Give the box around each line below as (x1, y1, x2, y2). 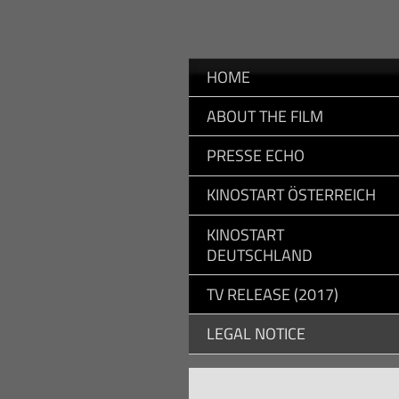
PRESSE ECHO (207, 143, 305, 168)
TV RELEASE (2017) (207, 281, 338, 306)
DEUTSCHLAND (207, 242, 313, 267)
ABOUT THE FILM (207, 103, 323, 128)
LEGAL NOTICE (207, 321, 305, 346)
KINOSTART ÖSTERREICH (207, 183, 376, 208)
